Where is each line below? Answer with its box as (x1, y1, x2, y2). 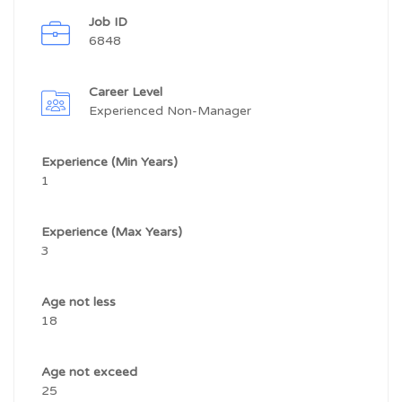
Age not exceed (41, 364, 141, 380)
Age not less (41, 294, 119, 310)
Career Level (89, 84, 166, 100)
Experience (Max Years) (41, 224, 186, 240)
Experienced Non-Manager (89, 103, 251, 118)
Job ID (89, 14, 127, 30)
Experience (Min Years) (41, 154, 181, 170)
